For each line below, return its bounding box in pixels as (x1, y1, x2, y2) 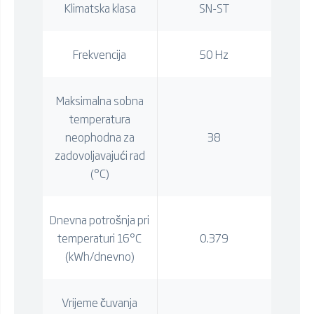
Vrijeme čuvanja (62, 293, 138, 310)
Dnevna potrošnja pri (50, 210, 150, 228)
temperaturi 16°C (57, 228, 142, 246)
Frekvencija (73, 45, 127, 62)
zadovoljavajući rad (54, 146, 145, 163)
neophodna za (64, 128, 135, 145)
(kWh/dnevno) (64, 247, 135, 264)
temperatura (69, 109, 130, 127)
